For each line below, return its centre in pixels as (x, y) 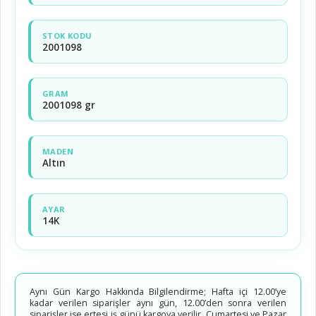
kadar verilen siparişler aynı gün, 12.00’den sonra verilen (158, 303)
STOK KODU (67, 36)
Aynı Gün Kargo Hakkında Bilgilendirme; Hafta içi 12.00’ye (158, 292)
